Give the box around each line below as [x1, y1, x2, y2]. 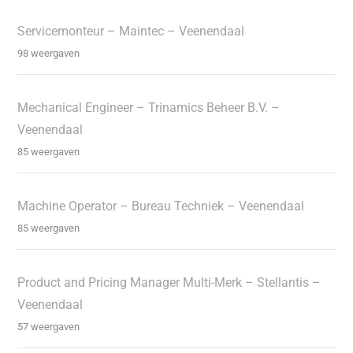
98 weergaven [17, 46, 80, 59]
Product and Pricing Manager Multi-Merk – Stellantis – [17, 274, 321, 290]
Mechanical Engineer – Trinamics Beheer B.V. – [17, 99, 281, 115]
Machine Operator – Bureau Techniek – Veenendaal [17, 198, 305, 214]
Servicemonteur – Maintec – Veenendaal [17, 23, 245, 39]
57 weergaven [17, 320, 80, 333]
